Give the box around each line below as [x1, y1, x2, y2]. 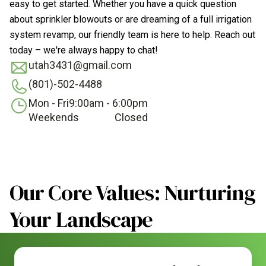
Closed [115, 111, 148, 123]
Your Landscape [9, 205, 153, 234]
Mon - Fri [28, 97, 69, 109]
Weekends [28, 111, 79, 123]
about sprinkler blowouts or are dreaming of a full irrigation [9, 14, 252, 25]
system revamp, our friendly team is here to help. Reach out [9, 29, 255, 40]
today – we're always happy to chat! [9, 45, 158, 56]
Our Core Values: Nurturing [9, 178, 255, 207]
